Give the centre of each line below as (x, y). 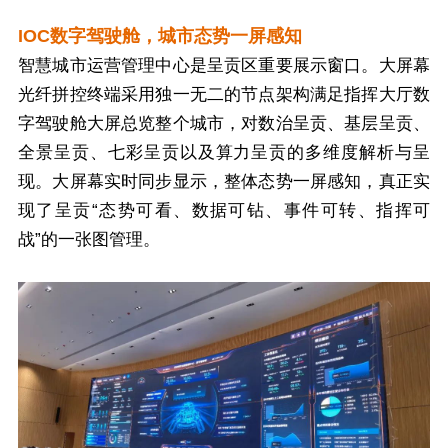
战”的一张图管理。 (89, 239)
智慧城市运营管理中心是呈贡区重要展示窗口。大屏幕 (224, 65)
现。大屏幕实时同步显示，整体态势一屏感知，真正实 (224, 181)
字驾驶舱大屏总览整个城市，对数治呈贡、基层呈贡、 (224, 123)
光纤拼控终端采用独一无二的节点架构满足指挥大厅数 (224, 94)
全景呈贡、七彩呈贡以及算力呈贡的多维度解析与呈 (224, 152)
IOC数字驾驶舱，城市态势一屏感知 (160, 35)
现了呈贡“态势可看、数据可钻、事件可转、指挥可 (224, 210)
